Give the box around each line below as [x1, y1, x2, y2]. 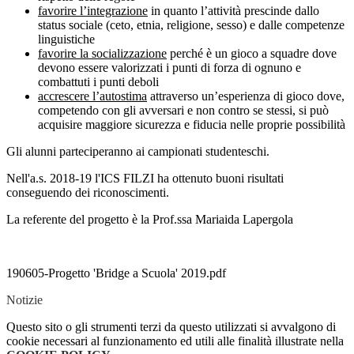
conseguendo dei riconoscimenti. [6, 186, 169, 200]
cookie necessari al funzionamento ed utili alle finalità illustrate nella [6, 334, 344, 348]
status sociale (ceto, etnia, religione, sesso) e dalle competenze [38, 18, 345, 32]
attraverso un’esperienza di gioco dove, [147, 89, 345, 104]
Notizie [6, 293, 43, 307]
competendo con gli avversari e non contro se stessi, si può [38, 104, 329, 118]
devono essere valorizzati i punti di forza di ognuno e [38, 61, 301, 75]
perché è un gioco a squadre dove [167, 47, 337, 61]
